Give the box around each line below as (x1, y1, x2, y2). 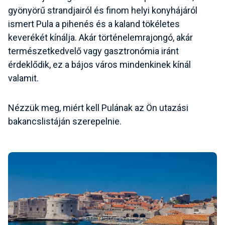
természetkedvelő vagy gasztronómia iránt (8, 46, 179, 57)
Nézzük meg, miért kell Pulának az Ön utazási (8, 102, 188, 114)
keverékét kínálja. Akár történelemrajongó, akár (8, 32, 193, 43)
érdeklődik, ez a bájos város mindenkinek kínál (8, 59, 191, 70)
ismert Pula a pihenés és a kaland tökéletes (8, 19, 180, 30)
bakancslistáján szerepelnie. (8, 116, 122, 127)
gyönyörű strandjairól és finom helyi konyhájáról (8, 5, 197, 16)
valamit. (8, 73, 39, 84)
